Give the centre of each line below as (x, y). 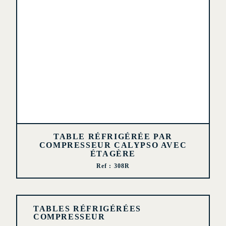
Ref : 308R (113, 166)
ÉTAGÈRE (113, 154)
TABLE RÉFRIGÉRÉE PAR (113, 136)
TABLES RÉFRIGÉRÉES (87, 209)
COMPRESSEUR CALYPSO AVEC (113, 145)
